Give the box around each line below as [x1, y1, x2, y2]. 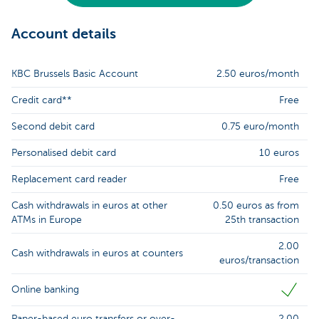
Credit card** [11, 95, 72, 106]
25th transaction [225, 214, 299, 226]
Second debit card [11, 121, 95, 132]
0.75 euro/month [221, 121, 299, 132]
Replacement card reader [11, 174, 127, 185]
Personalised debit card [11, 147, 116, 159]
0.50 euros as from [213, 200, 299, 211]
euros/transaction [219, 255, 299, 266]
